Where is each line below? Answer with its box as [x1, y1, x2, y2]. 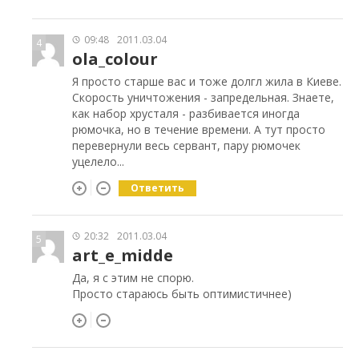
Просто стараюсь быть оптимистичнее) [72, 286, 292, 302]
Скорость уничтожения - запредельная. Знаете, [72, 90, 334, 106]
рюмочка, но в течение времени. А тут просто [72, 122, 325, 138]
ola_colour [72, 48, 158, 71]
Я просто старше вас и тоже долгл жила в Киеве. [72, 74, 341, 90]
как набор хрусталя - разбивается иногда [72, 106, 300, 122]
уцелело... [72, 154, 124, 170]
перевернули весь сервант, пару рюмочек [72, 138, 301, 154]
